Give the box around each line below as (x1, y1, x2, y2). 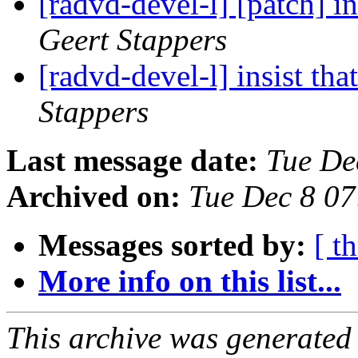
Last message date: (6, 143, 258, 178)
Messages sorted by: (38, 228, 306, 263)
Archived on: (6, 179, 181, 214)
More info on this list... (38, 264, 341, 299)
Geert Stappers (38, 22, 227, 58)
